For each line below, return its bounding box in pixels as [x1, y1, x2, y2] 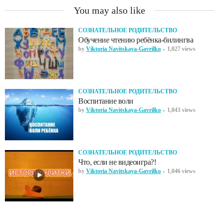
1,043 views [167, 107, 196, 113]
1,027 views [167, 45, 196, 52]
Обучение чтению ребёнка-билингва [78, 36, 193, 44]
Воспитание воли [78, 97, 133, 105]
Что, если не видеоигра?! [78, 158, 156, 166]
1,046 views [167, 168, 196, 175]
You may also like [74, 5, 145, 16]
